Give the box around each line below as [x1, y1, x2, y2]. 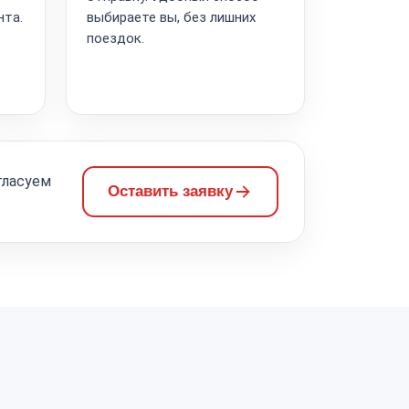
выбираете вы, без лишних [86, 8, 256, 26]
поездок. [86, 29, 144, 47]
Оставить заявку [108, 182, 233, 200]
